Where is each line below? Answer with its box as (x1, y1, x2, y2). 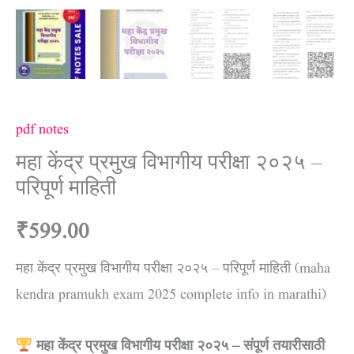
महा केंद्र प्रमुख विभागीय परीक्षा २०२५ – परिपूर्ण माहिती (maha (16, 258, 330, 280)
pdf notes (16, 119, 69, 141)
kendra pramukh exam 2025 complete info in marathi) (16, 284, 326, 306)
